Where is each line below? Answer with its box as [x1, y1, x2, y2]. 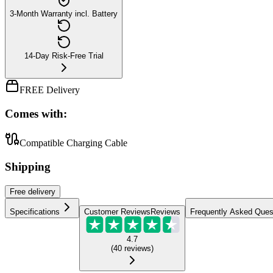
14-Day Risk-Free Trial [24, 51, 104, 60]
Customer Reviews [84, 207, 151, 216]
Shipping [5, 160, 51, 174]
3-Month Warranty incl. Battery [10, 9, 118, 18]
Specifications [10, 207, 60, 216]
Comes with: [5, 107, 67, 120]
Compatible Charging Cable [19, 138, 127, 149]
